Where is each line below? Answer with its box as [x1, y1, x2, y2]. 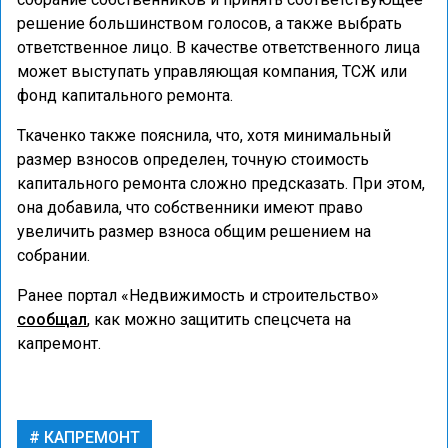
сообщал [17, 310, 87, 329]
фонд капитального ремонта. [17, 86, 233, 105]
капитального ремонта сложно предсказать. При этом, [17, 174, 425, 193]
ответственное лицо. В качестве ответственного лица [17, 38, 420, 57]
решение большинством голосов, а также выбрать [17, 14, 402, 33]
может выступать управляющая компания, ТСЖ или [17, 62, 407, 81]
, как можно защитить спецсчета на [87, 310, 351, 329]
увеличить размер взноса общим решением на [17, 222, 371, 241]
